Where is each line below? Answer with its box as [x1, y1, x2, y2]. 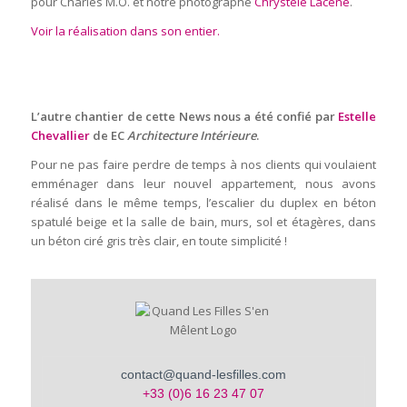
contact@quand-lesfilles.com [120, 367, 286, 382]
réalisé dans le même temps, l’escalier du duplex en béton [30, 194, 377, 212]
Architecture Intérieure [126, 127, 256, 144]
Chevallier [30, 127, 90, 144]
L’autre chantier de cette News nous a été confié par [30, 108, 339, 125]
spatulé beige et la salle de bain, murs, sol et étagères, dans [30, 213, 377, 231]
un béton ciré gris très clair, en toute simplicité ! [30, 233, 287, 250]
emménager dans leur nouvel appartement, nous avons [30, 175, 377, 193]
